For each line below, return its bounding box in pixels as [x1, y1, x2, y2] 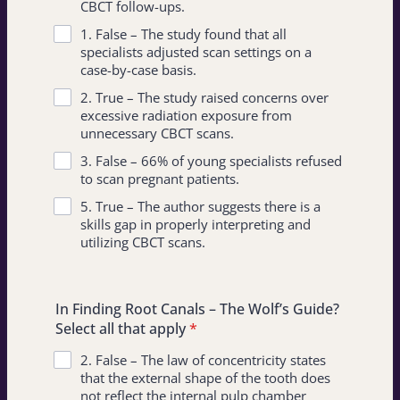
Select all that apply [55, 319, 186, 338]
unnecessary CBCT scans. [80, 124, 234, 142]
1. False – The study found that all [80, 25, 287, 43]
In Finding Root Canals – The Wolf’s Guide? [55, 299, 339, 319]
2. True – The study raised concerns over [80, 88, 329, 106]
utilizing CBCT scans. [80, 233, 205, 251]
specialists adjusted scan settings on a [80, 43, 312, 61]
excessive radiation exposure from [80, 106, 292, 124]
